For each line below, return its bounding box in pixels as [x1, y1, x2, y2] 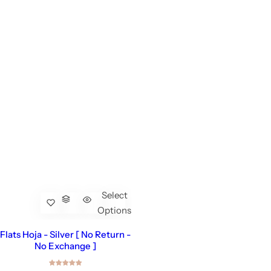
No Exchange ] [34, 240, 97, 252]
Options [97, 204, 131, 216]
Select [101, 189, 128, 201]
